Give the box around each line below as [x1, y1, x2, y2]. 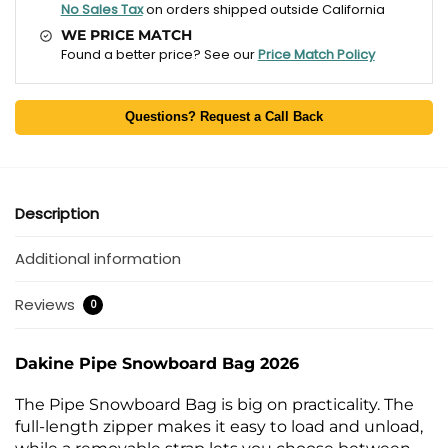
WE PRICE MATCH [60, 25, 192, 44]
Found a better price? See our [60, 44, 258, 64]
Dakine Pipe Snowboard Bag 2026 [15, 353, 299, 373]
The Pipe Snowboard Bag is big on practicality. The [15, 395, 414, 415]
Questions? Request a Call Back [125, 109, 323, 124]
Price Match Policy [257, 44, 375, 64]
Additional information [15, 248, 181, 270]
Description [15, 202, 99, 224]
